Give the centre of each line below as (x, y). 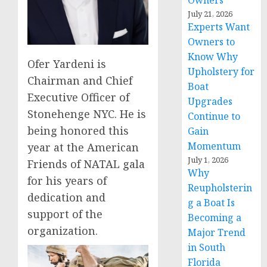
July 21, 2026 (210, 14)
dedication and (66, 197)
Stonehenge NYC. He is (87, 114)
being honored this (78, 130)
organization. (63, 230)
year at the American (83, 147)
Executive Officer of (78, 97)
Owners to (212, 42)
